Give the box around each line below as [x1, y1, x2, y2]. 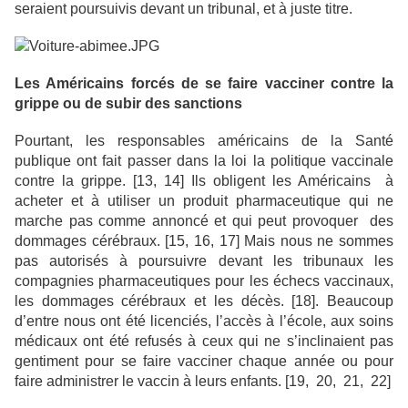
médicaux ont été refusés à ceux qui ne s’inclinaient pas [15, 333, 393, 350]
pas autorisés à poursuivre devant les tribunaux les [15, 253, 393, 270]
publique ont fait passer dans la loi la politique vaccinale [15, 153, 393, 169]
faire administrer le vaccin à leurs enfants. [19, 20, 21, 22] [15, 373, 391, 390]
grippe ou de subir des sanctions [15, 96, 242, 112]
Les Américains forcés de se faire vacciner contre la [15, 76, 393, 92]
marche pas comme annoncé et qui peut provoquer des [15, 213, 393, 229]
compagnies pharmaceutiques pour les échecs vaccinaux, [15, 273, 393, 290]
